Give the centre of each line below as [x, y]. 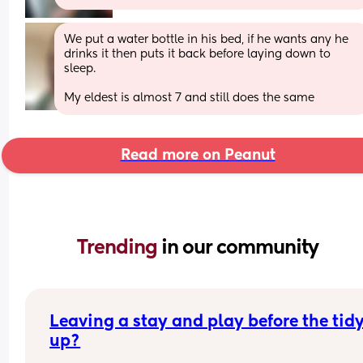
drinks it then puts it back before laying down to [198, 54]
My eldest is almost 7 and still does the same [190, 98]
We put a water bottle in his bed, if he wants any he [207, 39]
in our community [240, 248]
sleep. [82, 68]
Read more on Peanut [198, 155]
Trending [119, 248]
